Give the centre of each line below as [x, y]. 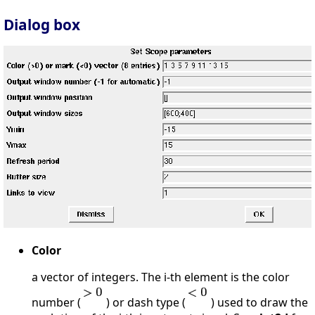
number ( [56, 302]
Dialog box [42, 24]
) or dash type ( [144, 302]
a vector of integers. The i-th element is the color [161, 277]
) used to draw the [258, 302]
